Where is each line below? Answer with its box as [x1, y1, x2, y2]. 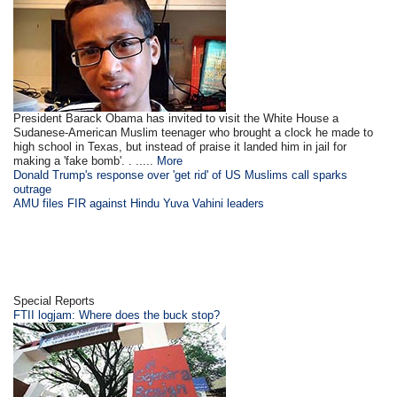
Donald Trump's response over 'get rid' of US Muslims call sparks [13, 168, 348, 183]
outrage [13, 183, 52, 197]
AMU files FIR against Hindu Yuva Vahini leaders [13, 197, 265, 211]
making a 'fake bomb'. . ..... [13, 154, 158, 168]
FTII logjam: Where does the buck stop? [13, 308, 221, 323]
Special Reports [13, 294, 96, 308]
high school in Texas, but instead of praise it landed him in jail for [13, 140, 347, 154]
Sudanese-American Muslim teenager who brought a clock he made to [13, 126, 374, 140]
